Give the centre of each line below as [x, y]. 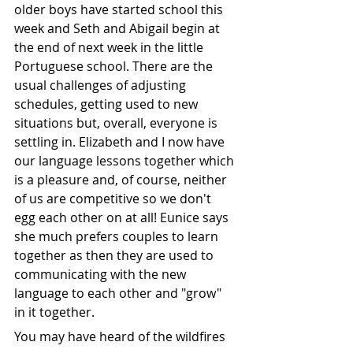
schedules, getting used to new [108, 104]
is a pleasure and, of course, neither [122, 180]
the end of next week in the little [110, 48]
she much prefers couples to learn [118, 237]
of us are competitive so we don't [114, 199]
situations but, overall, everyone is [117, 123]
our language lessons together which [126, 161]
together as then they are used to [115, 256]
